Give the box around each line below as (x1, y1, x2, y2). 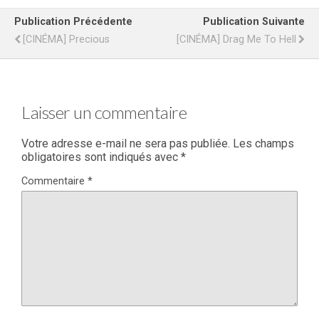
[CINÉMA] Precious (23, 33, 110, 46)
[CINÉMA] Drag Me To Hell (177, 33, 296, 46)
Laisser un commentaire (21, 102, 187, 123)
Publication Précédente (14, 16, 132, 28)
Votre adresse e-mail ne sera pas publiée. (21, 137, 230, 150)
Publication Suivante (203, 16, 305, 28)
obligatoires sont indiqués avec (21, 150, 181, 164)
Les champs (233, 137, 294, 150)
